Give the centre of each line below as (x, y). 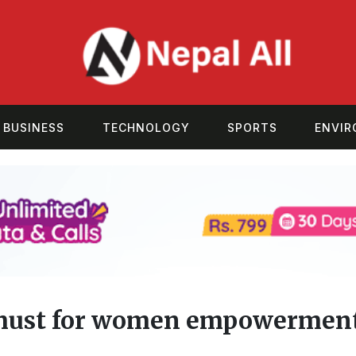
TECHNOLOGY (146, 127)
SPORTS (253, 127)
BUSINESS (34, 127)
